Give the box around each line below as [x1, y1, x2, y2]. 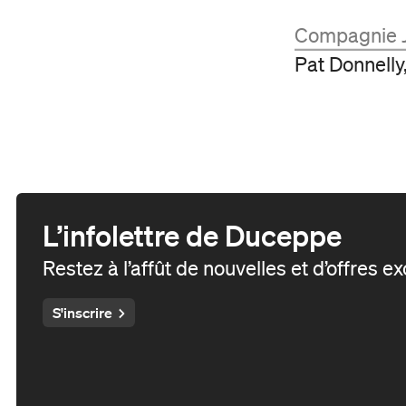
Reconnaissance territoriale [27, 20, 268, 46]
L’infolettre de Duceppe [42, 217, 342, 254]
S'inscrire [52, 304, 112, 323]
